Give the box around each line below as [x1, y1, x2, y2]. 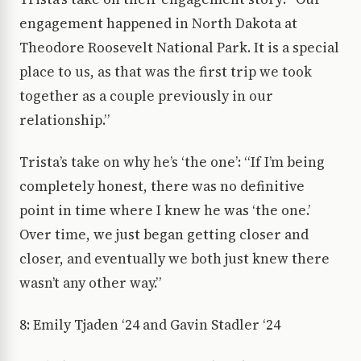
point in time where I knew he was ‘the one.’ [19, 201, 310, 221]
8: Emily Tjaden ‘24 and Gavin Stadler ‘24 [19, 315, 280, 335]
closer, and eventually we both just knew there [19, 249, 330, 269]
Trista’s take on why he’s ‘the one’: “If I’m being [19, 152, 325, 172]
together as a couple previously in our [19, 86, 273, 106]
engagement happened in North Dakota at [19, 14, 297, 34]
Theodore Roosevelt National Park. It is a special [19, 38, 339, 58]
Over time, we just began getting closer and [19, 225, 309, 245]
